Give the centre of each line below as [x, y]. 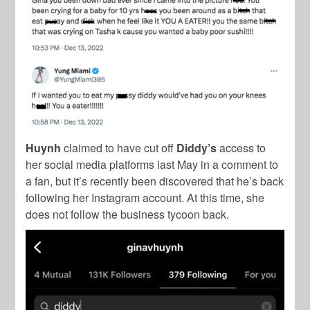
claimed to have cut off [119, 147]
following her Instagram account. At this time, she [145, 197]
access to [241, 147]
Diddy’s [197, 147]
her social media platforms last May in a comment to [152, 164]
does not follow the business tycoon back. [128, 214]
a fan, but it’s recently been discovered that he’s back [155, 181]
